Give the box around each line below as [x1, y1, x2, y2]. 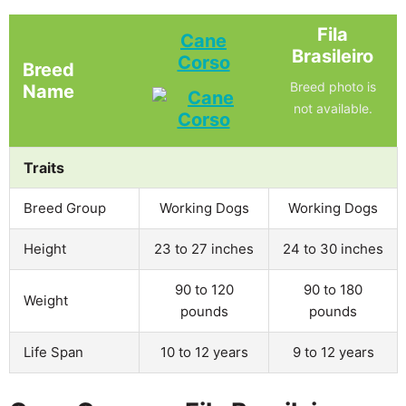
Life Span [24, 343, 83, 361]
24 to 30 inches [283, 239, 383, 257]
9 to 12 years [292, 343, 374, 361]
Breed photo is [289, 78, 376, 94]
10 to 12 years [159, 343, 248, 361]
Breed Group [24, 198, 106, 217]
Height [24, 239, 66, 257]
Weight [24, 291, 68, 309]
